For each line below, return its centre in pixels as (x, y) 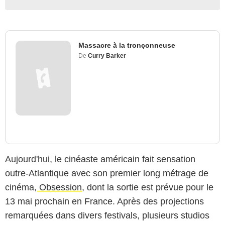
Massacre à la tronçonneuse (127, 45)
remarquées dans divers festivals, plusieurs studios (107, 215)
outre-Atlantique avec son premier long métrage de (107, 173)
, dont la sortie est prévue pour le (148, 187)
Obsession (59, 187)
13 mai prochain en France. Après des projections (104, 201)
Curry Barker (107, 55)
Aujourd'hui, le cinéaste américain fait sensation (100, 159)
